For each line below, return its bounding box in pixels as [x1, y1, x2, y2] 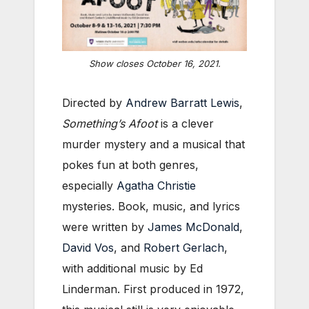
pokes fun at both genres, [62, 158, 199, 172]
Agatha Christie [117, 179, 196, 193]
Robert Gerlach [143, 241, 224, 255]
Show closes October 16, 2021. [88, 58, 221, 70]
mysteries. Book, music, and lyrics [62, 199, 240, 214]
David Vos [62, 241, 114, 255]
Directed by [62, 96, 126, 110]
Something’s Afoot [62, 117, 157, 131]
